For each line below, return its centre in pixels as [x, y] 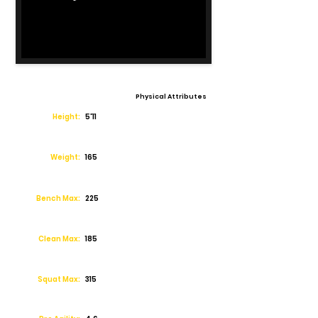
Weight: [65, 157]
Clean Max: [59, 239]
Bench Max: [58, 198]
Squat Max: [59, 279]
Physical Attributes [171, 97]
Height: [66, 117]
